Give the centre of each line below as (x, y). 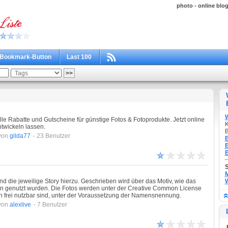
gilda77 (20, 136)
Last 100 (79, 57)
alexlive (20, 205)
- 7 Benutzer (50, 205)
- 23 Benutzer (51, 136)
